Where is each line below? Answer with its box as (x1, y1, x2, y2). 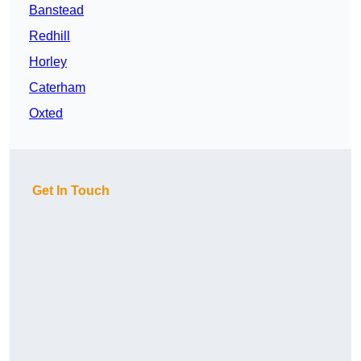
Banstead (29, 3, 84, 18)
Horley (29, 55, 67, 69)
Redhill (29, 29, 70, 44)
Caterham (29, 81, 85, 95)
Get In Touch (32, 184, 110, 198)
